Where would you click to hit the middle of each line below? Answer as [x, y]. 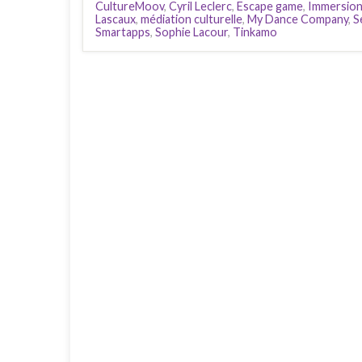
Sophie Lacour [192, 32]
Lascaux [116, 19]
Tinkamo [255, 32]
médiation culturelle [192, 19]
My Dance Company [298, 19]
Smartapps [123, 32]
